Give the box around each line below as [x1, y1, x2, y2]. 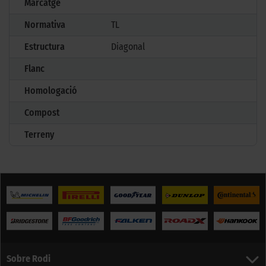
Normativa [24, 18, 65, 30]
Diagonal [111, 40, 145, 52]
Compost [24, 106, 59, 118]
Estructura [24, 40, 65, 52]
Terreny [24, 128, 54, 140]
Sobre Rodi [7, 253, 50, 265]
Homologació [24, 84, 77, 96]
